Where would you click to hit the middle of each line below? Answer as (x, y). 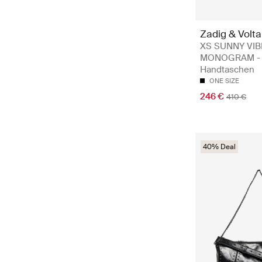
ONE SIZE (224, 80)
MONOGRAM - (230, 58)
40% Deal (219, 146)
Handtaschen (227, 69)
